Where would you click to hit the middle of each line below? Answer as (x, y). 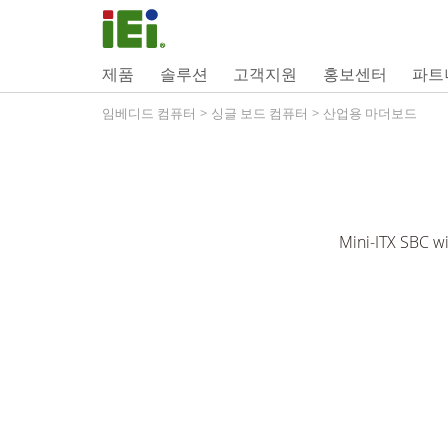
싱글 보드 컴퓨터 (259, 113)
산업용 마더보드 (370, 113)
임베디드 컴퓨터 (149, 113)
